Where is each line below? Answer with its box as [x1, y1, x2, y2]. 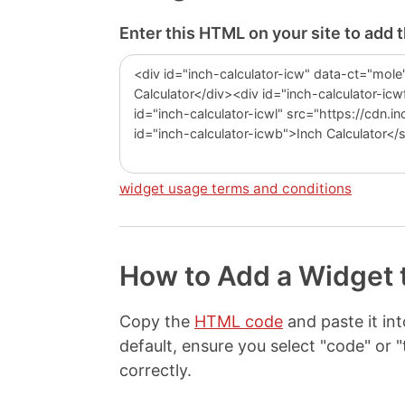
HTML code [194, 312, 283, 331]
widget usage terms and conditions [119, 180, 352, 197]
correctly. [119, 361, 192, 380]
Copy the [119, 312, 194, 331]
